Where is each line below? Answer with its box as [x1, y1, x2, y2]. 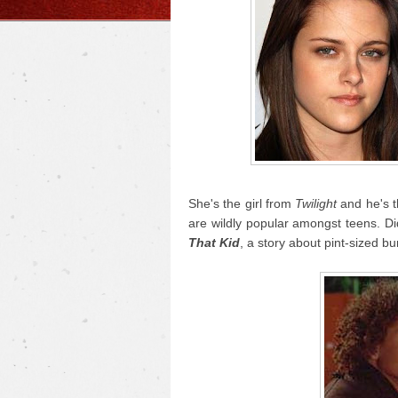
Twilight [295, 196, 338, 211]
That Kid [188, 235, 240, 250]
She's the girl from [188, 196, 296, 211]
